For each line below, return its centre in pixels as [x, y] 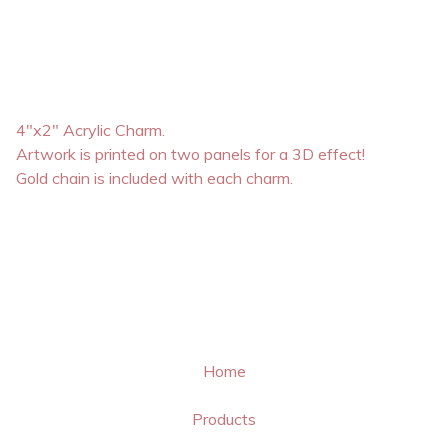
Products [224, 419]
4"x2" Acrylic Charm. [90, 130]
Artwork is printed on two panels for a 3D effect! [190, 154]
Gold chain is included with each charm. [154, 178]
